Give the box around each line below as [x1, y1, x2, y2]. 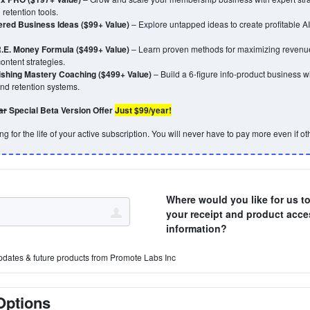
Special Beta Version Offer [7, 103, 115, 116]
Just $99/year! [115, 103, 172, 116]
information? [165, 221, 227, 235]
